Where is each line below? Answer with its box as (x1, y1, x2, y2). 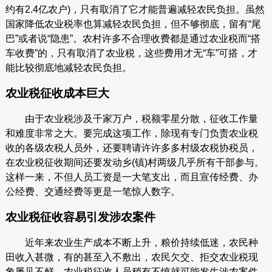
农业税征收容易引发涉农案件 (5, 211, 155, 224)
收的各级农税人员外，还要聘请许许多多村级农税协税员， (5, 143, 258, 154)
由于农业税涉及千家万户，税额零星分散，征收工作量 (5, 114, 258, 124)
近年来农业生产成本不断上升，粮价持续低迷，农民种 (5, 237, 258, 248)
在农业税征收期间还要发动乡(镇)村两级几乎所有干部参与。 (5, 157, 264, 168)
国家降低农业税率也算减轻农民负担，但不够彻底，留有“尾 (5, 19, 261, 30)
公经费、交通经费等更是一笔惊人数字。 (5, 186, 180, 197)
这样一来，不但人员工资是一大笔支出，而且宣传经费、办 (5, 172, 258, 183)
